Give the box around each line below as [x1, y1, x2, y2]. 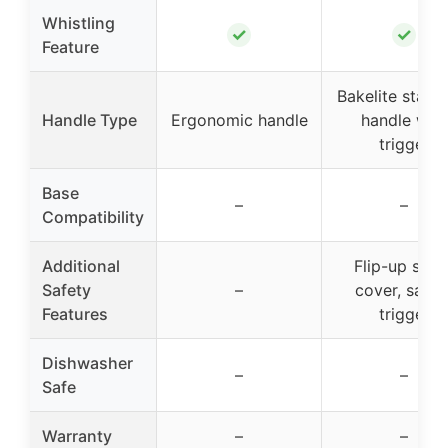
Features [42, 304, 108, 325]
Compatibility [42, 207, 144, 228]
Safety [42, 280, 91, 301]
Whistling [42, 13, 115, 34]
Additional [42, 256, 120, 277]
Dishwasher [42, 353, 133, 374]
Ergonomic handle [170, 110, 308, 131]
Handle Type [42, 110, 137, 131]
